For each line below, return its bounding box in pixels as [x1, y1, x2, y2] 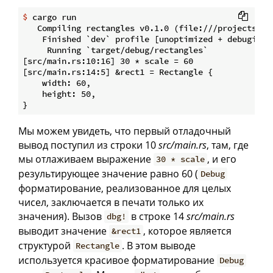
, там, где [207, 138, 249, 152]
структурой [18, 238, 73, 252]
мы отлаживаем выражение [18, 152, 154, 166]
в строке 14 [129, 209, 187, 223]
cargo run [27, 11, 76, 23]
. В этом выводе [122, 238, 196, 252]
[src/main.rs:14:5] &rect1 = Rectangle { [23, 66, 213, 77]
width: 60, [23, 77, 91, 88]
